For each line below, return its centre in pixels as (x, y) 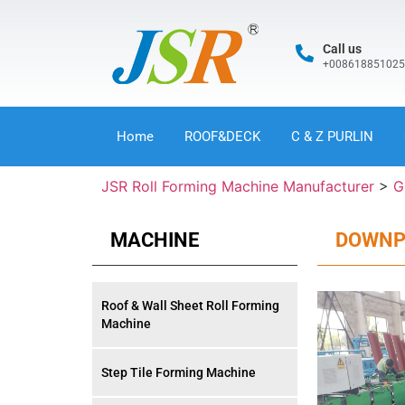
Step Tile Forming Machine (179, 372)
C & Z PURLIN (332, 137)
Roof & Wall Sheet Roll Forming (190, 306)
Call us (343, 49)
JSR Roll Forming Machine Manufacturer (238, 186)
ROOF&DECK (222, 137)
